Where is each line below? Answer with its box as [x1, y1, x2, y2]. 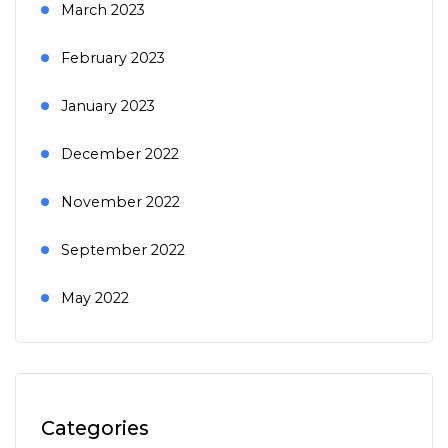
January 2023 [61, 97, 155, 116]
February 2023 [61, 49, 165, 68]
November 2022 [61, 193, 180, 212]
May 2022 [61, 289, 129, 308]
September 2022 [61, 241, 185, 260]
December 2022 [61, 145, 179, 164]
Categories [41, 416, 149, 441]
